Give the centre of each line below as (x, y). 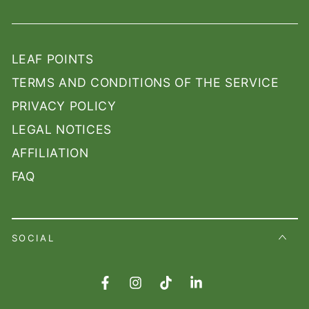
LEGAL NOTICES (62, 130)
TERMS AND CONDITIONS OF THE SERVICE (145, 83)
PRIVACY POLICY (64, 106)
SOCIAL (33, 238)
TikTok (182, 290)
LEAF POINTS (52, 59)
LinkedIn (218, 290)
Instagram (161, 290)
